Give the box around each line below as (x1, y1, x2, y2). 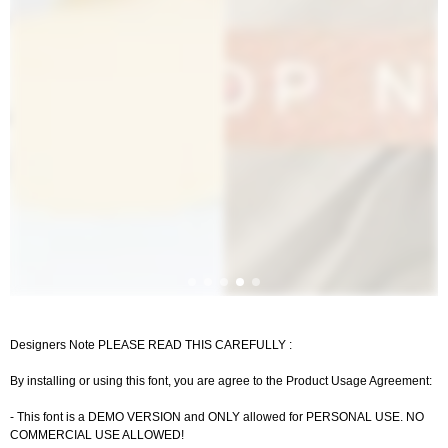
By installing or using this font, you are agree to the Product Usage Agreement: (10, 374, 432, 388)
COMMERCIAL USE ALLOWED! (10, 428, 184, 442)
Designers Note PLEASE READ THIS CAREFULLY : (10, 338, 292, 352)
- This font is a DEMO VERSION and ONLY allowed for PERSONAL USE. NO (10, 410, 424, 424)
